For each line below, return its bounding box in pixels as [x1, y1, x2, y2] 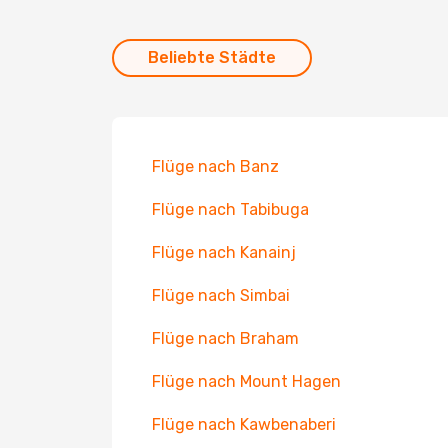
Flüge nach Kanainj [152, 243, 296, 262]
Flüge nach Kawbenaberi [152, 415, 336, 434]
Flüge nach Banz [152, 157, 279, 176]
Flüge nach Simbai [152, 286, 290, 305]
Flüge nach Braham [152, 329, 299, 348]
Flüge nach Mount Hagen [152, 372, 341, 391]
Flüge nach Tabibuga [152, 200, 309, 219]
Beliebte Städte [148, 48, 276, 67]
